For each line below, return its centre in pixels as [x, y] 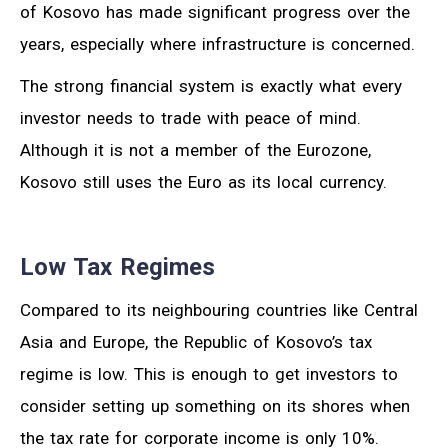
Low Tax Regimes [117, 267]
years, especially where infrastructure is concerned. [217, 44]
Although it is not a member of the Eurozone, [195, 150]
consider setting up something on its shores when [215, 406]
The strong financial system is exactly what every [211, 86]
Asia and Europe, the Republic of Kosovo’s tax [196, 342]
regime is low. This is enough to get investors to [209, 374]
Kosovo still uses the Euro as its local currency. [203, 182]
